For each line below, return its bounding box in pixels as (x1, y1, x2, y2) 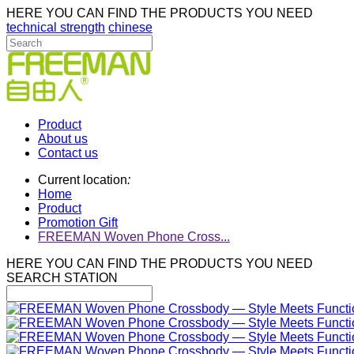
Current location (38, 173, 127, 186)
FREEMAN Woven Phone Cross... (38, 230, 230, 243)
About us (38, 132, 88, 145)
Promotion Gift (38, 216, 118, 229)
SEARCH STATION (6, 271, 118, 284)
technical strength (6, 21, 105, 34)
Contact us (38, 146, 98, 160)
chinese (108, 21, 153, 34)
